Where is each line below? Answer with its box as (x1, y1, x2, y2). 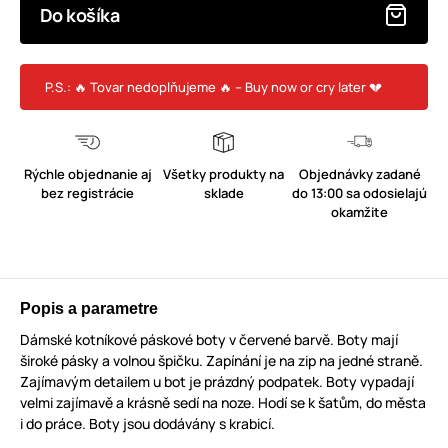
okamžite (331, 202, 389, 221)
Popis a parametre (20, 299, 158, 317)
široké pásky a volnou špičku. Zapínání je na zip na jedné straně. (20, 350, 423, 370)
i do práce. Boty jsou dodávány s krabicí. (20, 413, 275, 433)
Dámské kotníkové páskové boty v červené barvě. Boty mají (20, 329, 398, 349)
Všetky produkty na (163, 164, 285, 183)
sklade (203, 183, 244, 202)
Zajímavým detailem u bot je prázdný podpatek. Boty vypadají (20, 371, 414, 391)
